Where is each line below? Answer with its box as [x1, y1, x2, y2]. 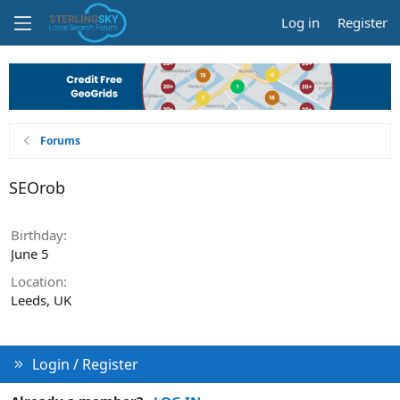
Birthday [11, 225, 63, 244]
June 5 [11, 244, 49, 262]
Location [11, 271, 63, 290]
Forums [40, 132, 81, 148]
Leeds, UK [11, 290, 71, 309]
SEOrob [9, 176, 65, 198]
